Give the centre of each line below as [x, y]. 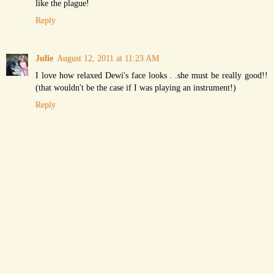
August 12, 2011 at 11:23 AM [108, 58]
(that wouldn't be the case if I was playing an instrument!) [136, 87]
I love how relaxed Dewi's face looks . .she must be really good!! [152, 75]
